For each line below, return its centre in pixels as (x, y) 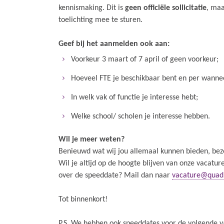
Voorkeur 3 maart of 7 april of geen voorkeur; (145, 59)
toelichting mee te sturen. (100, 20)
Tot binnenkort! (83, 199)
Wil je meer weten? (91, 139)
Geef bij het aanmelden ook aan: (114, 44)
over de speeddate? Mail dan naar (115, 175)
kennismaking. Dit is (92, 8)
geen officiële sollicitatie (166, 8)
